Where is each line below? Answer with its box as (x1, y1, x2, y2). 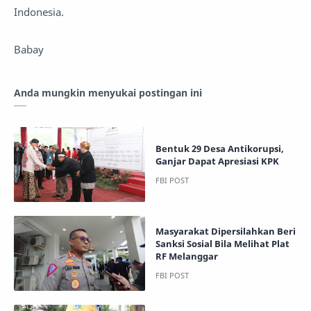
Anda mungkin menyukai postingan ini (14, 86, 202, 100)
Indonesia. (14, 5, 64, 19)
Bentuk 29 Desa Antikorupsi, (155, 142, 284, 155)
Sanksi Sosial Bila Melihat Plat (155, 237, 289, 250)
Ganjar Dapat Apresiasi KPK (155, 155, 279, 168)
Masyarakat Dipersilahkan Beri (155, 224, 296, 237)
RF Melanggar (155, 249, 218, 262)
